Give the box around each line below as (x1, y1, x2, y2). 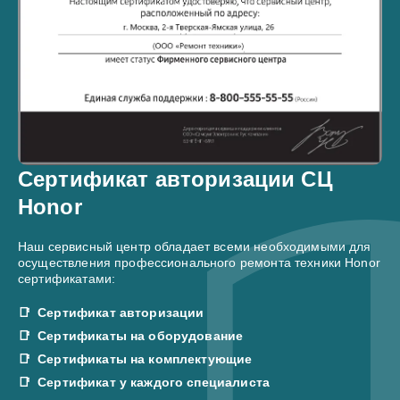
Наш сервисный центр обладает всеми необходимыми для (18, 238, 371, 254)
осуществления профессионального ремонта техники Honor (18, 254, 380, 270)
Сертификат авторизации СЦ (18, 166, 333, 191)
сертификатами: (18, 271, 116, 286)
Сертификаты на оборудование (37, 328, 244, 343)
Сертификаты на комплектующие (37, 351, 253, 366)
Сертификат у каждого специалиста (37, 374, 270, 389)
